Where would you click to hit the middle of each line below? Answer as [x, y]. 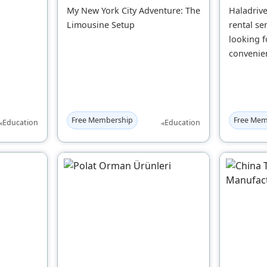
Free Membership [102, 120]
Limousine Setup [101, 24]
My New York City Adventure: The [133, 10]
